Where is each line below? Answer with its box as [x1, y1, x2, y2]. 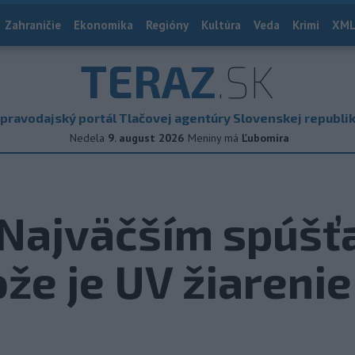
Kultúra [201, 17, 241, 32]
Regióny [146, 17, 189, 32]
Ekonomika [74, 17, 133, 32]
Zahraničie [5, 17, 61, 32]
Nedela [70, 131, 105, 145]
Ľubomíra [242, 131, 289, 145]
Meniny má [188, 131, 242, 145]
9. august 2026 [108, 131, 184, 145]
